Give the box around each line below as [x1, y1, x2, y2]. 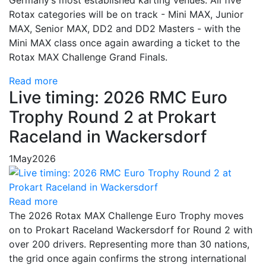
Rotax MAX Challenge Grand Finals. [9, 51, 167, 64]
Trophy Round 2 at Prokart [9, 107, 216, 128]
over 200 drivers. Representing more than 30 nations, [9, 238, 249, 251]
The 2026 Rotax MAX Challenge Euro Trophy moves [9, 210, 243, 222]
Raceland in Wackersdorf [9, 126, 207, 147]
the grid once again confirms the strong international [9, 252, 246, 265]
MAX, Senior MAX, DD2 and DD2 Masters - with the [9, 23, 240, 35]
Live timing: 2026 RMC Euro [9, 87, 227, 108]
